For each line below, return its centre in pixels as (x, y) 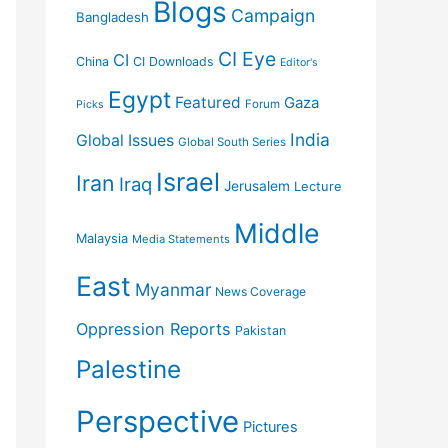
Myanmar (173, 289)
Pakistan (260, 330)
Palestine (128, 369)
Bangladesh (112, 17)
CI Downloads (173, 61)
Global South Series (232, 142)
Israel (188, 182)
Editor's (299, 62)
